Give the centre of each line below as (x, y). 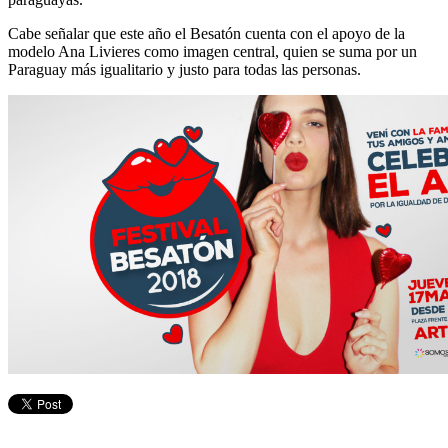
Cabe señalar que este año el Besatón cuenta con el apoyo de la (206, 33)
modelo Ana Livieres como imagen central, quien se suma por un (212, 51)
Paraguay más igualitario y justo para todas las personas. (184, 69)
